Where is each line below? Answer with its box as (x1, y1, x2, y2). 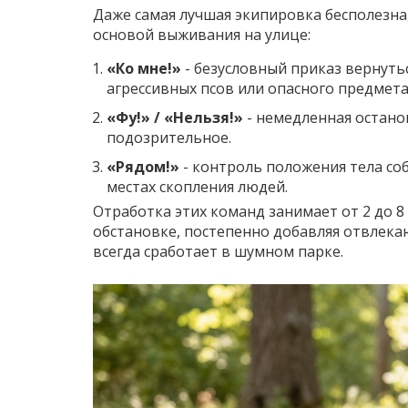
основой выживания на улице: (93, 25, 311, 46)
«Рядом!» (107, 157, 179, 178)
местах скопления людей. (107, 177, 288, 198)
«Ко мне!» (107, 58, 181, 79)
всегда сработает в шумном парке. (93, 241, 343, 262)
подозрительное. (107, 127, 231, 148)
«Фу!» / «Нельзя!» (107, 107, 243, 128)
